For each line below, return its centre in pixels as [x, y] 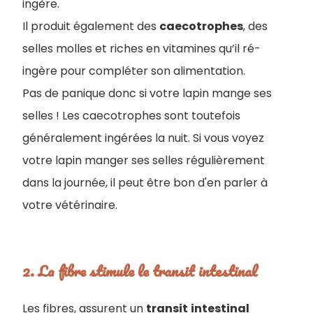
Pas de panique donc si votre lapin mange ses [147, 93]
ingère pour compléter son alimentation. [134, 71]
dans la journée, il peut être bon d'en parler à [145, 183]
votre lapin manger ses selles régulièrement [144, 160]
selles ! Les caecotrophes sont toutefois [131, 116]
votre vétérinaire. [70, 205]
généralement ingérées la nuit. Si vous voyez [143, 138]
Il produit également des [91, 26]
